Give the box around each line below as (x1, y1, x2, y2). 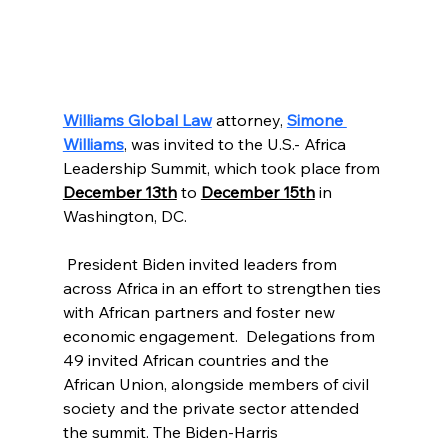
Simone (286, 109, 347, 130)
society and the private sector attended (62, 397, 363, 418)
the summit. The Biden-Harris (62, 421, 282, 442)
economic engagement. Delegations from (62, 325, 379, 346)
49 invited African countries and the (62, 349, 333, 370)
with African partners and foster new (62, 301, 339, 322)
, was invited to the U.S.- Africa (123, 133, 350, 154)
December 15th (200, 181, 315, 202)
